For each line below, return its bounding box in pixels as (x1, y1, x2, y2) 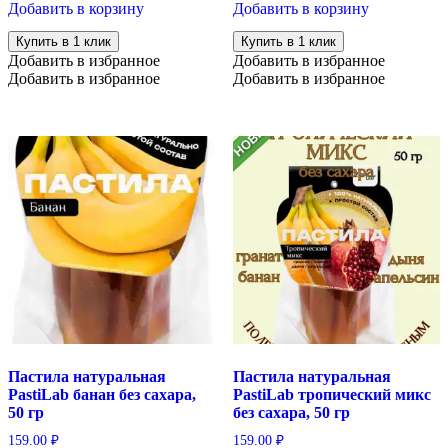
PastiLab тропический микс (232, 385, 431, 403)
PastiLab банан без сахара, (8, 385, 196, 403)
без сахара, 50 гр (232, 403, 350, 421)
